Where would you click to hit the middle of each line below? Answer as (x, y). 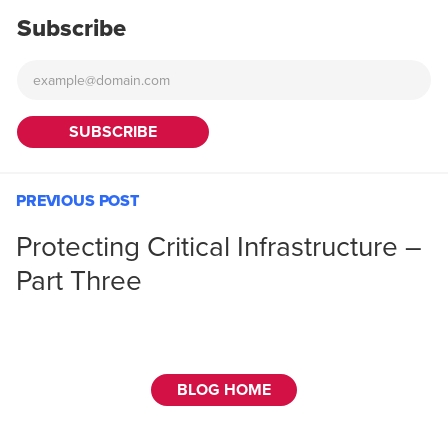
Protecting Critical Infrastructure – (219, 247)
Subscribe (71, 28)
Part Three (79, 281)
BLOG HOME (224, 390)
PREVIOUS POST (77, 201)
